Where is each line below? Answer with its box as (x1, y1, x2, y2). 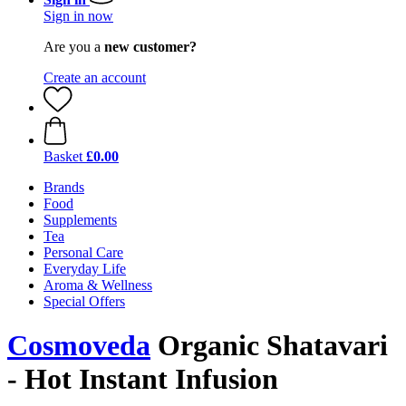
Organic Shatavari (150, 329, 388, 362)
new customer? (104, 39, 197, 54)
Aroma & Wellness (43, 277, 152, 293)
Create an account (43, 70, 146, 85)
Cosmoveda (7, 329, 150, 362)
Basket (43, 149, 82, 164)
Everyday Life (43, 261, 126, 276)
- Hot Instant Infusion (7, 362, 278, 396)
